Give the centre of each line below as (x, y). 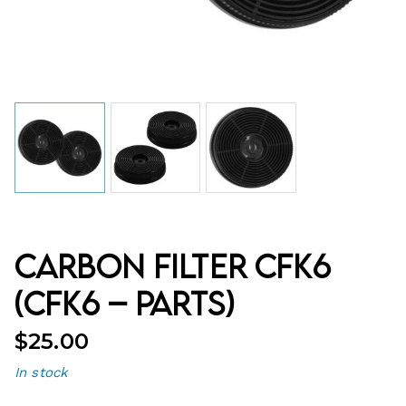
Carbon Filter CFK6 (173, 266)
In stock (42, 372)
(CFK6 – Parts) (125, 303)
